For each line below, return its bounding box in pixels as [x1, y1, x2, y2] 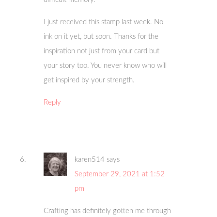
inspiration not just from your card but [44, 47, 160, 55]
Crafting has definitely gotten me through [44, 207, 171, 215]
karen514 [75, 155, 105, 163]
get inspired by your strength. [44, 76, 135, 84]
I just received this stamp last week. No [44, 18, 164, 26]
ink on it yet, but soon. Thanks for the [44, 32, 159, 40]
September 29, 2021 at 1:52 [75, 170, 165, 178]
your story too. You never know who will [44, 62, 167, 69]
